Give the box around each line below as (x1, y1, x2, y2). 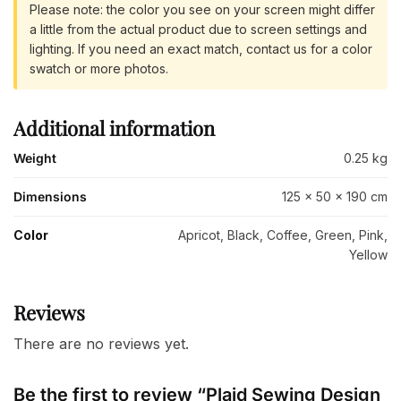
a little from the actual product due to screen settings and (30, 21, 367, 37)
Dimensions (13, 188, 87, 204)
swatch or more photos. (30, 60, 168, 76)
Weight (13, 149, 56, 166)
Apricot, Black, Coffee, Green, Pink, (178, 226, 388, 243)
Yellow (349, 246, 388, 262)
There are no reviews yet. (13, 334, 189, 353)
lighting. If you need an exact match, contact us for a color (30, 40, 372, 56)
